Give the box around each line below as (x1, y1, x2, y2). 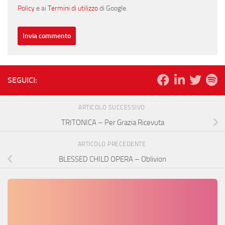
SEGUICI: (8, 75, 37, 85)
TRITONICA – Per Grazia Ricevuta (61, 118, 164, 127)
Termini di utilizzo (48, 4, 98, 13)
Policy (18, 4, 35, 13)
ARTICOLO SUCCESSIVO (78, 104, 147, 111)
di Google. (98, 4, 128, 13)
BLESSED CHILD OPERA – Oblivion (59, 154, 166, 164)
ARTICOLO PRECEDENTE (77, 141, 148, 148)
